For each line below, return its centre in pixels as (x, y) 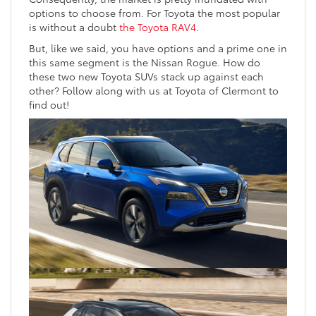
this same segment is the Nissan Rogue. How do (145, 62)
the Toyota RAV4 (158, 27)
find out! (49, 105)
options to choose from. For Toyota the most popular (154, 13)
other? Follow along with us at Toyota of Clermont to (154, 91)
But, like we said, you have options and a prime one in (158, 48)
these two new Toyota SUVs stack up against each (146, 77)
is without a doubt (74, 27)
